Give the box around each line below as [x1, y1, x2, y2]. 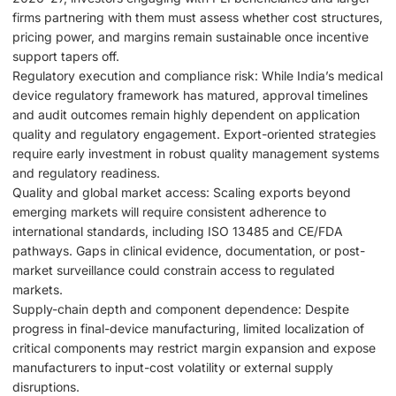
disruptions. [12, 378, 80, 394]
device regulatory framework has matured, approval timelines [12, 87, 368, 103]
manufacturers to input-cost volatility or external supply [12, 359, 333, 375]
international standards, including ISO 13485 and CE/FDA [12, 223, 343, 239]
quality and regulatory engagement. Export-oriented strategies [12, 126, 376, 141]
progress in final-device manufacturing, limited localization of [12, 320, 364, 336]
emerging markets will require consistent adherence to [12, 203, 326, 219]
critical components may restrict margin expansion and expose [12, 339, 376, 355]
